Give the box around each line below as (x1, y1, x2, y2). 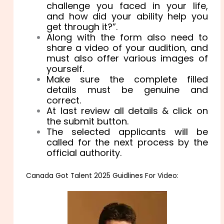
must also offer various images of (46, 52, 208, 65)
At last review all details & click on (46, 104, 208, 117)
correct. (46, 94, 81, 107)
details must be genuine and (46, 83, 208, 96)
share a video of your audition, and (46, 41, 208, 54)
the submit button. (46, 115, 129, 128)
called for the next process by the (46, 136, 208, 149)
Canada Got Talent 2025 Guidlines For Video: (26, 171, 179, 181)
